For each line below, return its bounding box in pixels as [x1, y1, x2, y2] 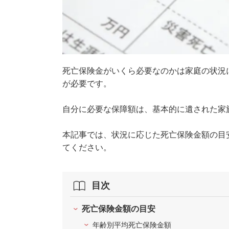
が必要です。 [62, 79, 111, 88]
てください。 [62, 143, 111, 152]
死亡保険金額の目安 [82, 204, 155, 214]
